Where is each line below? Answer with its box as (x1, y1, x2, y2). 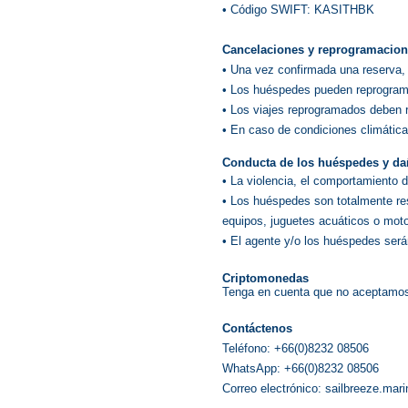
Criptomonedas (222, 271, 309, 285)
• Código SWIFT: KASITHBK (222, 3, 374, 16)
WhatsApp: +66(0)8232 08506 (222, 362, 379, 375)
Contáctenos (222, 321, 292, 335)
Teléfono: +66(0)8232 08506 (222, 342, 369, 355)
